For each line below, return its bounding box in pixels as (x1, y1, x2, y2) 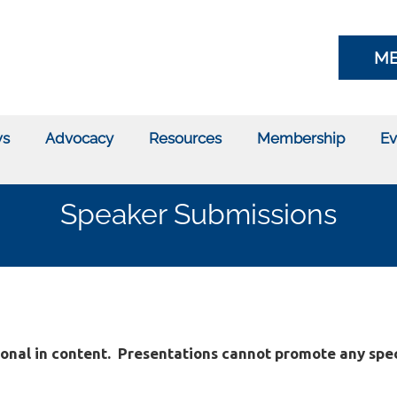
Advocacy (44, 129, 113, 147)
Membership (256, 129, 345, 147)
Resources (148, 129, 222, 147)
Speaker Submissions (60, 198, 337, 230)
